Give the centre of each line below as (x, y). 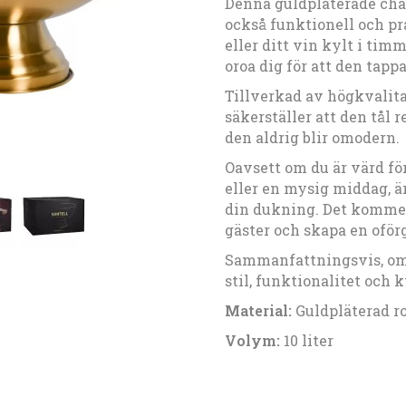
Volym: (252, 340)
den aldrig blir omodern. (312, 137)
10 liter (306, 340)
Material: (258, 310)
